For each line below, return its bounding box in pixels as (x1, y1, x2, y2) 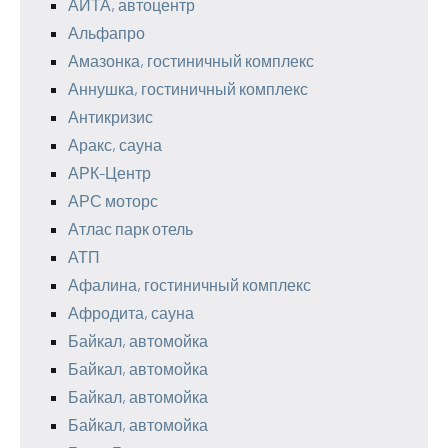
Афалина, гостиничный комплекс (68, 275, 311, 294)
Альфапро (68, 23, 145, 42)
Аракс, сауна (68, 135, 162, 154)
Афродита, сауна (68, 303, 194, 322)
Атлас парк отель (68, 219, 193, 238)
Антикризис (68, 107, 153, 126)
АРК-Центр (68, 163, 151, 182)
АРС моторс (68, 191, 158, 210)
